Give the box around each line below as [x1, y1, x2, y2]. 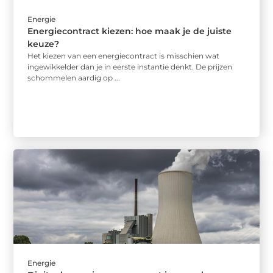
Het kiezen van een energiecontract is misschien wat [27, 51, 220, 60]
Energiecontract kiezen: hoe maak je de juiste [27, 25, 232, 37]
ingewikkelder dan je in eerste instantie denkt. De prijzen [27, 62, 233, 71]
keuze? [27, 38, 60, 49]
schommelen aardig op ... [27, 73, 121, 82]
